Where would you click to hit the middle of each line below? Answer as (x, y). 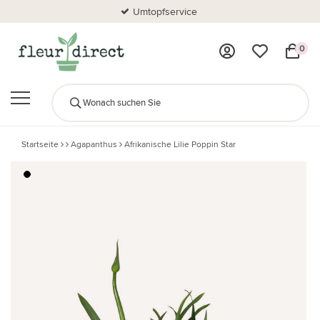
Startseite (40, 144)
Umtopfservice (165, 11)
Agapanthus (94, 144)
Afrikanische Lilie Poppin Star (180, 144)
